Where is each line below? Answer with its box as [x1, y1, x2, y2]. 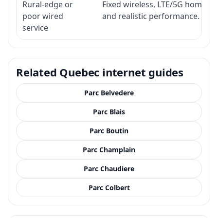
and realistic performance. [102, 10, 200, 21]
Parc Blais [93, 107, 125, 116]
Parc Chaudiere [84, 163, 134, 173]
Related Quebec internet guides [16, 64, 183, 79]
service [22, 22, 48, 33]
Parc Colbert [88, 182, 130, 192]
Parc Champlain [83, 145, 135, 154]
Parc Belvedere [84, 88, 134, 97]
